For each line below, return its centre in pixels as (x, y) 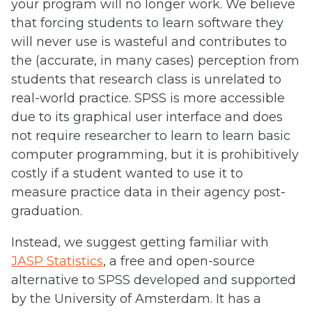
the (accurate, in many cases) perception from (155, 60)
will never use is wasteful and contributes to (149, 41)
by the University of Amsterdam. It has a (136, 298)
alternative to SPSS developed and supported (154, 280)
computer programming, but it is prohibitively (155, 154)
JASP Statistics (57, 261)
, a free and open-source (179, 261)
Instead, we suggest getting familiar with (140, 242)
